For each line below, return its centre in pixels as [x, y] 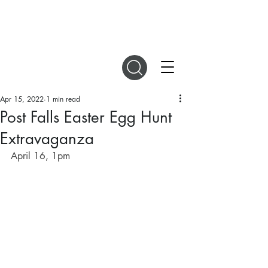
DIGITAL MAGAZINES [95, 12]
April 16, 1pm [42, 156]
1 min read [63, 99]
